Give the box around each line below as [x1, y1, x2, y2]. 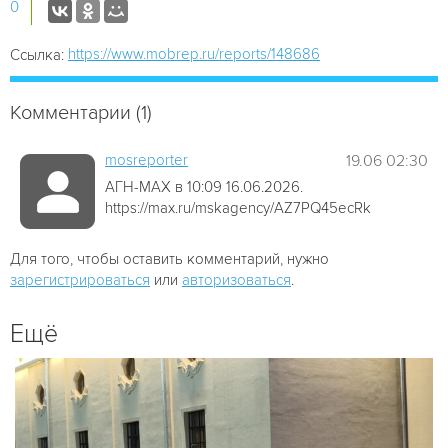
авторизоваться [182, 270, 291, 289]
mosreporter [105, 150, 188, 169]
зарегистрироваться [10, 270, 150, 289]
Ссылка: [10, 45, 64, 64]
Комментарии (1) [10, 100, 152, 125]
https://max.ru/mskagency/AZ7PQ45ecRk [105, 198, 371, 217]
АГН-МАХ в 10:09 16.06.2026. [105, 177, 303, 196]
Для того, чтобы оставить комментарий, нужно [10, 249, 329, 268]
